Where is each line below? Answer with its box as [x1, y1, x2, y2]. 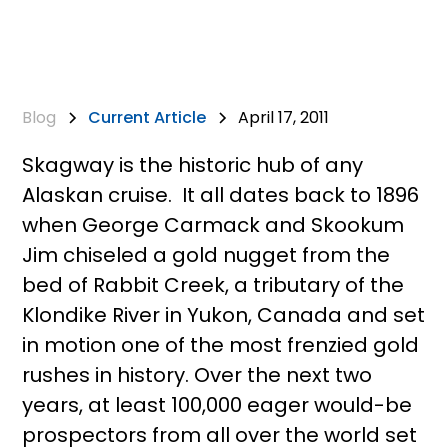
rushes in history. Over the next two [22, 361, 373, 389]
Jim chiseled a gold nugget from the [22, 241, 391, 269]
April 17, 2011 [238, 106, 330, 129]
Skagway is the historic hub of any [22, 151, 364, 179]
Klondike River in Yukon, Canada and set [22, 301, 426, 329]
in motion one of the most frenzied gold [22, 331, 420, 359]
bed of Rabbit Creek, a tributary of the [22, 271, 405, 299]
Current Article [88, 106, 207, 129]
